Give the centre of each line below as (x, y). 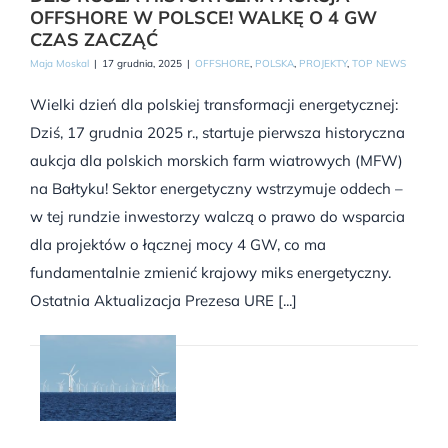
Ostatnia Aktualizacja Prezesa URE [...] (163, 301)
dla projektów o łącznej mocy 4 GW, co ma (178, 245)
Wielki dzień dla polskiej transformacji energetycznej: (214, 105)
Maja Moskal (59, 64)
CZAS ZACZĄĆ (94, 40)
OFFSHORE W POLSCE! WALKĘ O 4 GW (203, 18)
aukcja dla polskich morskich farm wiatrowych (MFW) (216, 161)
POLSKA (274, 64)
